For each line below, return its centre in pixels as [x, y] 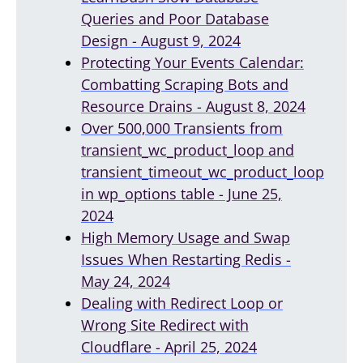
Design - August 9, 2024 [161, 40]
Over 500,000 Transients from [182, 128]
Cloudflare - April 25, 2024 [169, 346]
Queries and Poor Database [175, 18]
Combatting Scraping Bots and [185, 84]
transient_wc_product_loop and [188, 149]
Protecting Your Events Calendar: [192, 62]
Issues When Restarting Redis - [186, 259]
